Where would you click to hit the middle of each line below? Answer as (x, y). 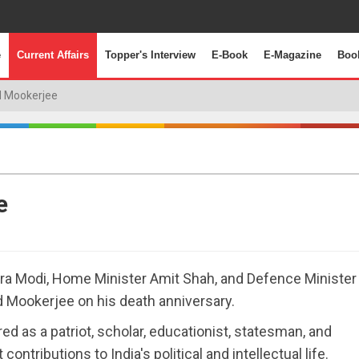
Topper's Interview (150, 55)
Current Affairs (53, 55)
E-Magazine (292, 55)
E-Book (230, 55)
